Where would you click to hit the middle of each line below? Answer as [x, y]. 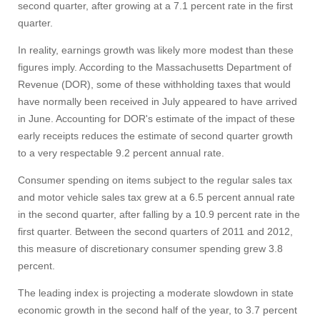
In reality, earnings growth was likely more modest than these [156, 50]
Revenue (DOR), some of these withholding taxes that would [154, 84]
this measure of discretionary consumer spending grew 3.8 [150, 249]
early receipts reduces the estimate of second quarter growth [155, 136]
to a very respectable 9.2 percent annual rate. [121, 153]
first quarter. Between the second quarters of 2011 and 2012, [155, 231]
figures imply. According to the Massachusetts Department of [155, 67]
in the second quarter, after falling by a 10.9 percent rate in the [159, 214]
